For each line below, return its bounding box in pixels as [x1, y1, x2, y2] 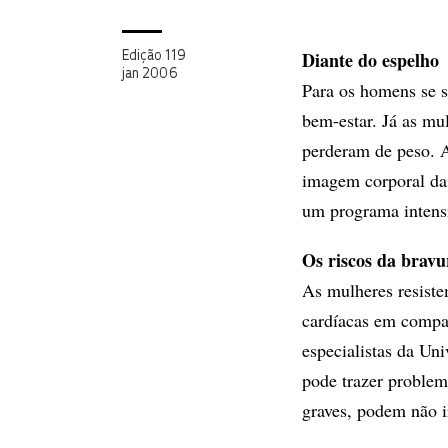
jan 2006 [122, 68, 178, 81]
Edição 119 [122, 50, 186, 63]
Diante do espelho [302, 47, 439, 73]
